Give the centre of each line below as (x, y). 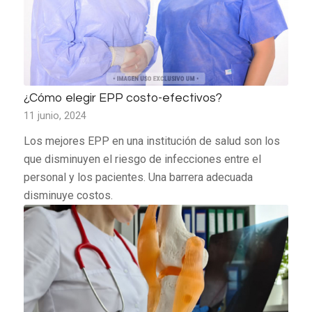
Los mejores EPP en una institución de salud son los (151, 141)
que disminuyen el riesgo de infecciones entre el (142, 159)
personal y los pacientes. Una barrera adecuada (138, 177)
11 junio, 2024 (55, 116)
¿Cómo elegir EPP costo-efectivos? (123, 98)
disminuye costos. (68, 195)
